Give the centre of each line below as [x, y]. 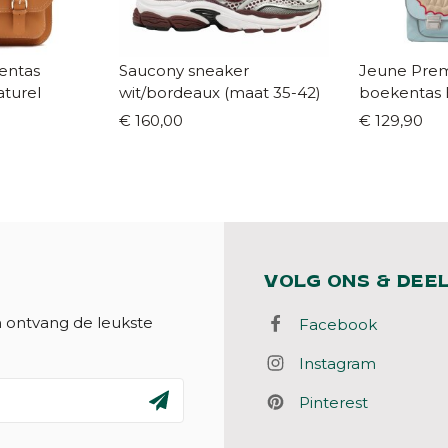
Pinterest [327, 403]
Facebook [331, 325]
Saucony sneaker [184, 71]
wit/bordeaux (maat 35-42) [272, 93]
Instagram [331, 364]
